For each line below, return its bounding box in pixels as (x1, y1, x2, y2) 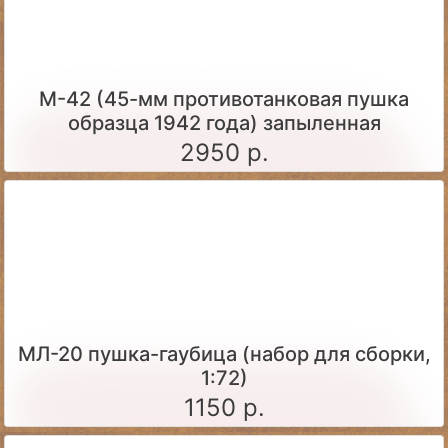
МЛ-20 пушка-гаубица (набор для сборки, (17, 341, 431, 366)
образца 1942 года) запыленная (67, 110, 381, 135)
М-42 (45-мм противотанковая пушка (39, 86, 409, 111)
